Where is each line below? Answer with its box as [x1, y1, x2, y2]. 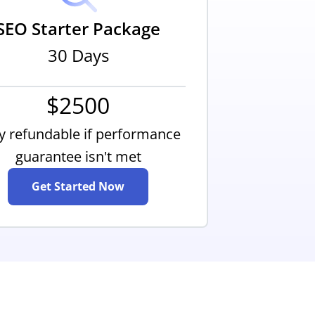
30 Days [47, 43, 109, 67]
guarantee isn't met [15, 146, 141, 166]
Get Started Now [32, 178, 124, 194]
